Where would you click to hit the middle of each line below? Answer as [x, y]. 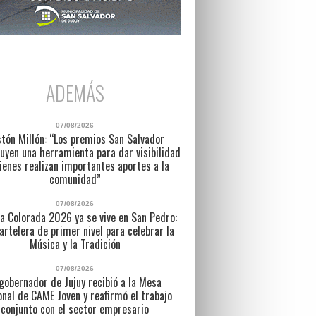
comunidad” [75, 179]
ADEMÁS [75, 92]
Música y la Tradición [75, 244]
